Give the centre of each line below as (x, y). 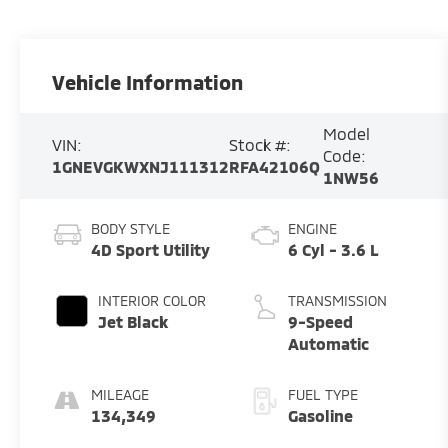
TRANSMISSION (338, 301)
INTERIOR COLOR (152, 301)
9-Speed (321, 322)
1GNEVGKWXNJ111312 (141, 167)
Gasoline (321, 416)
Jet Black (133, 322)
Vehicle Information (148, 82)
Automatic (329, 344)
